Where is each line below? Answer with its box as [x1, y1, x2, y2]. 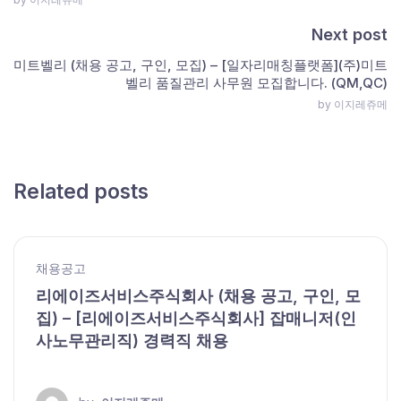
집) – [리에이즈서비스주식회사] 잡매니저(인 [36, 309, 356, 328]
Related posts [13, 179, 149, 204]
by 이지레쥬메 [318, 98, 388, 112]
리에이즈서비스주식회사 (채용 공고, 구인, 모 [36, 286, 361, 306]
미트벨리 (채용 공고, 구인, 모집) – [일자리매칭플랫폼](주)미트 [13, 56, 388, 74]
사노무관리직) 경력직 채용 [36, 331, 228, 351]
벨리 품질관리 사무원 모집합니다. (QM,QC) [125, 74, 388, 92]
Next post [311, 25, 388, 45]
